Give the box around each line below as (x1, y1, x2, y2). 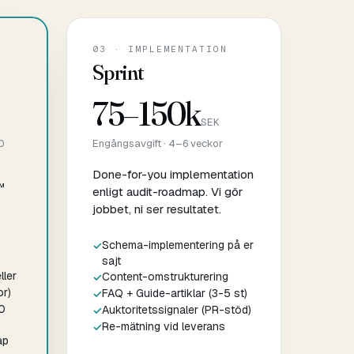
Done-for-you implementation (92, 166, 254, 182)
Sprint (92, 58, 144, 85)
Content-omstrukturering (102, 269, 228, 284)
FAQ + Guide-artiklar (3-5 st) (102, 285, 247, 300)
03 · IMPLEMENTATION (92, 43, 228, 55)
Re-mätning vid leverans (102, 318, 225, 333)
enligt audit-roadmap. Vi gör (92, 183, 243, 199)
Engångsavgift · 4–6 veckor (92, 136, 223, 150)
